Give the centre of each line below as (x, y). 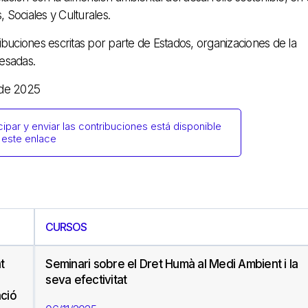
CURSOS (66, 227)
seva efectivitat (86, 280)
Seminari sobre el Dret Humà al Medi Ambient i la (172, 264)
